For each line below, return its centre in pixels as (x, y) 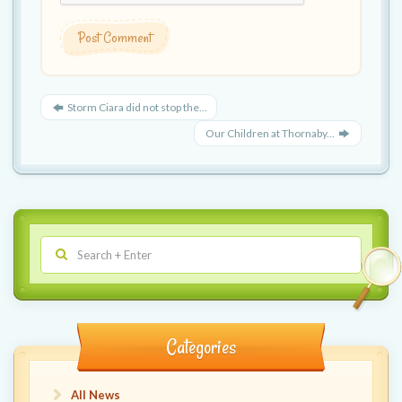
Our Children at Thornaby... (271, 133)
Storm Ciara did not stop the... (136, 107)
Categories (201, 347)
